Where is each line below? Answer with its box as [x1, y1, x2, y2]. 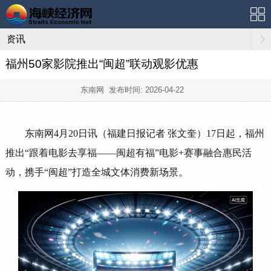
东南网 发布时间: [80, 85, 145, 94]
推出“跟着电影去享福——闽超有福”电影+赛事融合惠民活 [5, 148, 252, 158]
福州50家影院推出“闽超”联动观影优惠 [5, 57, 198, 70]
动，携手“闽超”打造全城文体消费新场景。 [5, 167, 188, 178]
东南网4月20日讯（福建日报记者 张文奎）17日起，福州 [24, 128, 264, 139]
